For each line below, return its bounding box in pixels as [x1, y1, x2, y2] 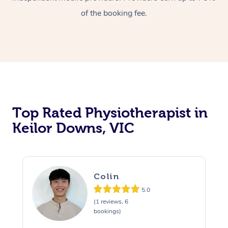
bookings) [93, 207, 121, 216]
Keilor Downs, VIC [12, 120, 134, 136]
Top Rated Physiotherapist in [12, 104, 208, 121]
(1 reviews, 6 [93, 197, 128, 206]
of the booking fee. [81, 7, 147, 19]
